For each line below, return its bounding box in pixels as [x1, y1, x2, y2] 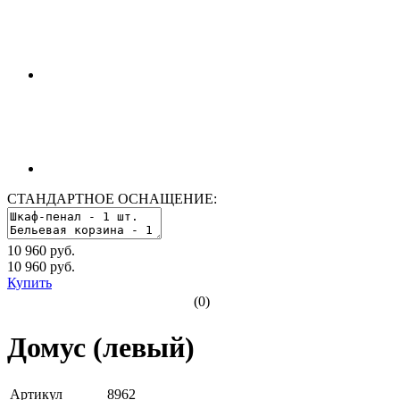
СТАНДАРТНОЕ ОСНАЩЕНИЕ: [7, 190, 217, 206]
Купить [7, 274, 52, 290]
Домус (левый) [7, 331, 195, 364]
